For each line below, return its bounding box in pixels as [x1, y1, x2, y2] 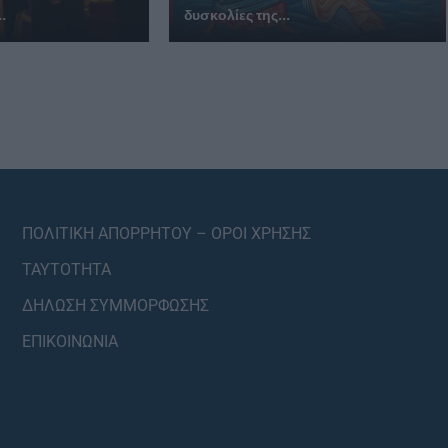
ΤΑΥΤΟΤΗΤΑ [22, 259, 112, 279]
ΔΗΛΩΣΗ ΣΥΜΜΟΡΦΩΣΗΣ [22, 295, 210, 315]
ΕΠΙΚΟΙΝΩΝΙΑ [22, 331, 119, 351]
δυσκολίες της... [183, 4, 290, 25]
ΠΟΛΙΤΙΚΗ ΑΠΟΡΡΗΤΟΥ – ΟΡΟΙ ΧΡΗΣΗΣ [22, 223, 312, 243]
